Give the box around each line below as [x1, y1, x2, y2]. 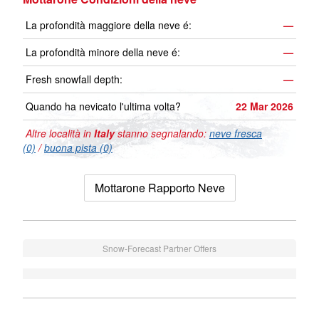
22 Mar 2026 [236, 99, 293, 114]
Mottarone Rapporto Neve [94, 179, 225, 197]
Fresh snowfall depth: [26, 72, 122, 87]
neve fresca [209, 126, 262, 141]
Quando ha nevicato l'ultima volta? [26, 99, 181, 114]
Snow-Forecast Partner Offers [103, 242, 216, 255]
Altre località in [23, 126, 94, 141]
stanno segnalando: [115, 126, 209, 141]
